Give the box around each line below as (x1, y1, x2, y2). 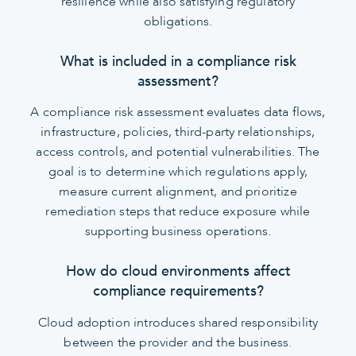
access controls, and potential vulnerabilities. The (36, 143, 320, 161)
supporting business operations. (84, 222, 272, 241)
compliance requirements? (92, 281, 264, 302)
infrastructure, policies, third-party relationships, (41, 123, 315, 141)
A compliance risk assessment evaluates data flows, (30, 103, 326, 122)
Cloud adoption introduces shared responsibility (37, 313, 319, 331)
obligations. (143, 12, 213, 30)
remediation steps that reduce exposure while (45, 203, 311, 221)
